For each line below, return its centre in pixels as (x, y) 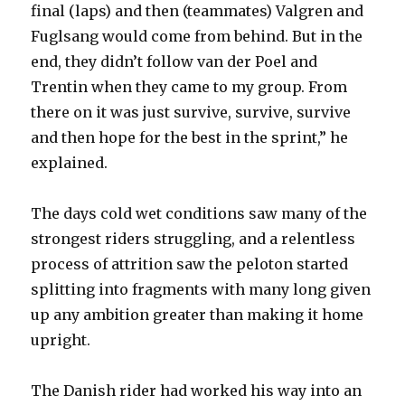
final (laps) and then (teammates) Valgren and (198, 11)
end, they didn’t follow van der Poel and (174, 62)
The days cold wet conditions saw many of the (199, 214)
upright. (61, 340)
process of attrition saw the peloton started (190, 264)
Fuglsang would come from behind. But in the (197, 37)
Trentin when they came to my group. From (189, 87)
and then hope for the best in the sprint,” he (190, 138)
